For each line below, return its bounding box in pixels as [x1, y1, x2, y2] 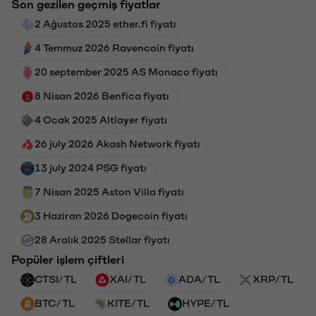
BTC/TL [35, 297, 75, 308]
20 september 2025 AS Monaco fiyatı [35, 66, 218, 76]
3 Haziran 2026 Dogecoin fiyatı [35, 209, 188, 220]
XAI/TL [109, 273, 146, 284]
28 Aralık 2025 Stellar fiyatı [35, 233, 170, 244]
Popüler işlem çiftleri [11, 253, 124, 265]
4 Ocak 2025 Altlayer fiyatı [35, 114, 167, 124]
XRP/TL [253, 273, 293, 284]
